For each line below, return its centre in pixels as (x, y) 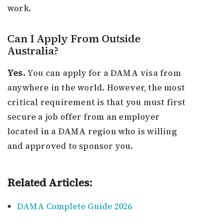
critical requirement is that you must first (97, 102)
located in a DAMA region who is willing (92, 132)
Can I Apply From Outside (74, 39)
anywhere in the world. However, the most (96, 88)
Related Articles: (50, 183)
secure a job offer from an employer (83, 117)
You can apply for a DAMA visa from (103, 73)
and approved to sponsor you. (70, 146)
